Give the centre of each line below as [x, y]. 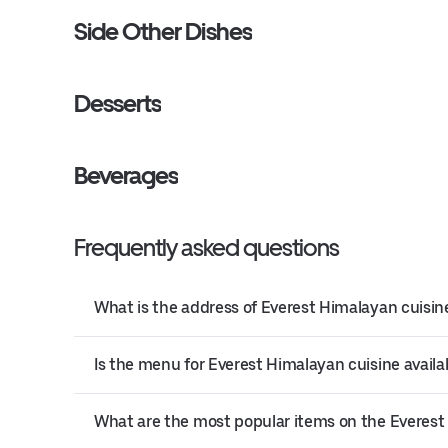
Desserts [118, 103]
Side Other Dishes [163, 31]
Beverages [126, 175]
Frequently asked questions [206, 247]
